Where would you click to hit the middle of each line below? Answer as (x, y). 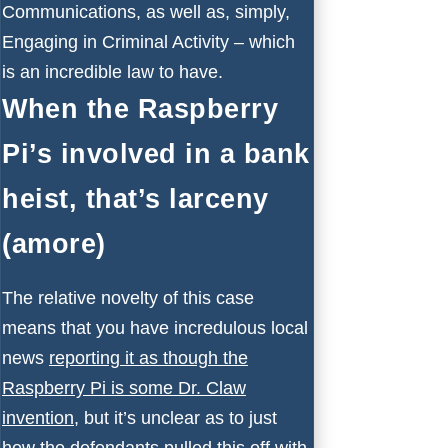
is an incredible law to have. (112, 71)
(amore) (54, 243)
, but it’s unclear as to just (175, 417)
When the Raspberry (140, 108)
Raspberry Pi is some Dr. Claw (124, 387)
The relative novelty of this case (128, 297)
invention (38, 417)
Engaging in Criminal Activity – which (148, 41)
